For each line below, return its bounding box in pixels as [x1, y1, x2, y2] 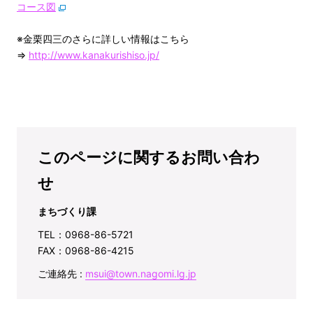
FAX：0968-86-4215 [38, 245, 134, 257]
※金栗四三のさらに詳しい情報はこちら [17, 33, 189, 45]
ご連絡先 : [38, 268, 85, 280]
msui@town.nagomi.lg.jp [85, 268, 196, 280]
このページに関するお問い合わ [38, 148, 260, 167]
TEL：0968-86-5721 [38, 228, 133, 241]
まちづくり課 [38, 205, 96, 218]
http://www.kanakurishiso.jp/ [29, 49, 159, 61]
